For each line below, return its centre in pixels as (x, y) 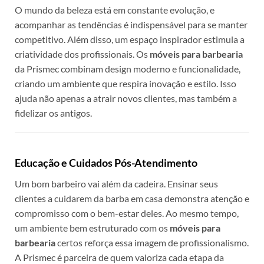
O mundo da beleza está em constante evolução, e (115, 9)
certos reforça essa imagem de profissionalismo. (152, 243)
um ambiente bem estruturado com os (92, 228)
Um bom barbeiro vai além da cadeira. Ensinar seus (116, 184)
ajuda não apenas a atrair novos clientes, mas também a (126, 98)
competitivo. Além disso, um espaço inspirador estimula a (130, 39)
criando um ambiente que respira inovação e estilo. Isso (126, 83)
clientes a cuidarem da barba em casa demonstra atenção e (132, 199)
